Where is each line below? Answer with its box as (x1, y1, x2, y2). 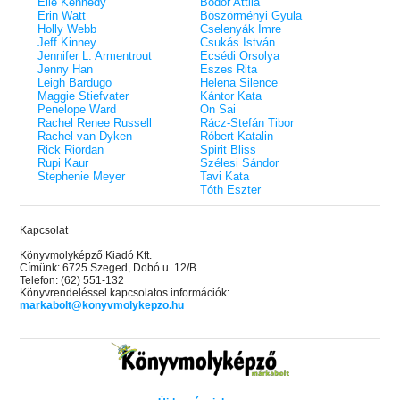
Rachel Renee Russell (37, 115, 153, 129)
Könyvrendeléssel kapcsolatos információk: (20, 286, 230, 299)
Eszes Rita (200, 62, 257, 76)
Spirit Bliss (200, 142, 256, 156)
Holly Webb (37, 21, 97, 36)
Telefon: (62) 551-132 (20, 273, 128, 287)
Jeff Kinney (37, 35, 97, 49)
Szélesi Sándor (200, 155, 279, 170)
